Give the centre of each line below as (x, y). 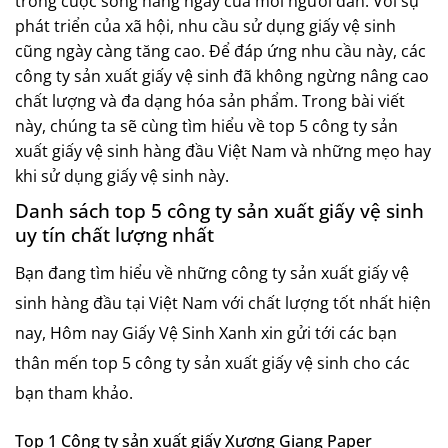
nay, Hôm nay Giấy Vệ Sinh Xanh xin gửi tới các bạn (206, 333)
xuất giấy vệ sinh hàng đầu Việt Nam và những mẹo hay (223, 151)
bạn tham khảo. (74, 393)
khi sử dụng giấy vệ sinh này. (122, 176)
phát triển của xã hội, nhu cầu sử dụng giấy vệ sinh (205, 26)
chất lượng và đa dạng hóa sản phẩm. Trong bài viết (210, 101)
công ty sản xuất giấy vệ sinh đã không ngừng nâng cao (222, 76)
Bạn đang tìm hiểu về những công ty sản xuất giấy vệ (212, 273)
